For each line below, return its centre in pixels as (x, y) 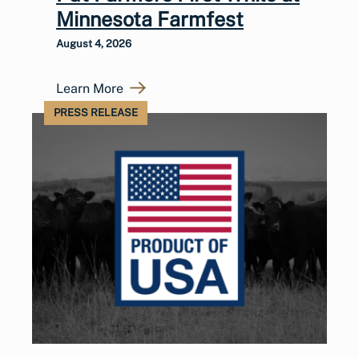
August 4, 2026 (94, 43)
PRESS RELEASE (96, 112)
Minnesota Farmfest (150, 19)
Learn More (90, 88)
